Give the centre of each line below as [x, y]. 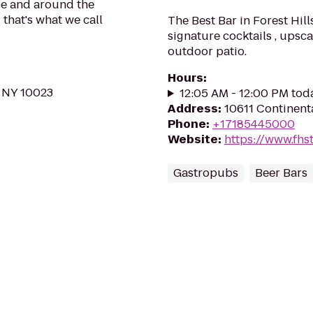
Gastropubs [206, 173]
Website [193, 139]
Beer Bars [281, 173]
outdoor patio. [207, 51]
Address [193, 109]
